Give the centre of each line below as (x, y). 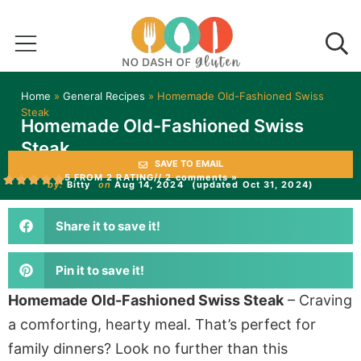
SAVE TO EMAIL (189, 164)
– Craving (318, 300)
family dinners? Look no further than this (148, 349)
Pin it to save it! (100, 270)
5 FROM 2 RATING (109, 177)
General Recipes (104, 96)
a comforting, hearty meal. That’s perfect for (162, 324)
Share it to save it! (108, 226)
